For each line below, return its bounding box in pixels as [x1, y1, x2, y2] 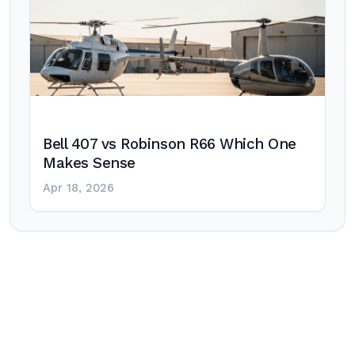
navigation [9, 299, 133, 329]
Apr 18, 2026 [43, 181, 114, 195]
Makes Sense [43, 155, 136, 172]
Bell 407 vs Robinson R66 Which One [43, 136, 297, 153]
